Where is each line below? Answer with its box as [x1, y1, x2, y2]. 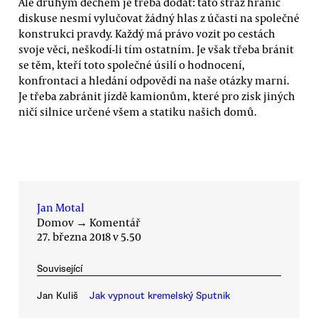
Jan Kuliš [37, 290, 78, 302]
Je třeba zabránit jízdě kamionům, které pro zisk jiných [18, 89, 295, 104]
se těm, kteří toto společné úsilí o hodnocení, [18, 57, 245, 72]
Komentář [89, 214, 141, 229]
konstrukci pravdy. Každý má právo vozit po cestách [18, 26, 275, 41]
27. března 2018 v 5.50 [37, 229, 141, 243]
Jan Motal [37, 199, 84, 214]
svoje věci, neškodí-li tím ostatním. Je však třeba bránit [18, 42, 294, 57]
